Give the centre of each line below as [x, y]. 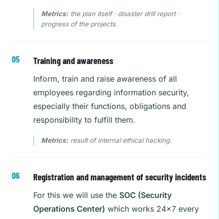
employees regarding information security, [111, 92]
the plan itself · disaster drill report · [124, 14]
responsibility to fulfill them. [84, 120]
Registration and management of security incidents [120, 177]
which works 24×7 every [152, 209]
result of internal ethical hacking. [120, 140]
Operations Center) [69, 209]
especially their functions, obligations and [110, 106]
